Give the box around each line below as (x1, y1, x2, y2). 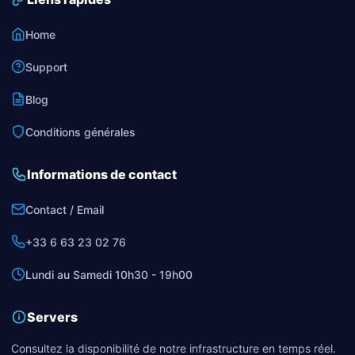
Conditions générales (25, 124, 136, 139)
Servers (27, 308, 78, 325)
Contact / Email (25, 202, 104, 216)
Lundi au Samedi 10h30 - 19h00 (25, 267, 193, 281)
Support (25, 59, 67, 74)
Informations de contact (27, 166, 177, 182)
